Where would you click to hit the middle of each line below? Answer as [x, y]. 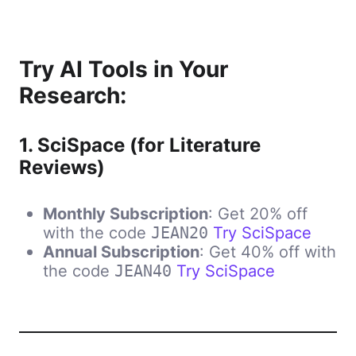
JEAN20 [180, 233]
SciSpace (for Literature [149, 145]
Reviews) [62, 167]
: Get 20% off [258, 213]
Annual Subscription [121, 252]
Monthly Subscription [126, 213]
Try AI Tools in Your [124, 69]
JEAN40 [143, 271]
